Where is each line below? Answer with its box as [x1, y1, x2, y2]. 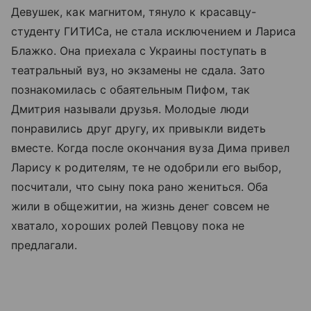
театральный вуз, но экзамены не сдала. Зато [11, 63, 266, 77]
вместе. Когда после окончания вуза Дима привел [11, 141, 290, 155]
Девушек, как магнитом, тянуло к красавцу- [11, 5, 256, 19]
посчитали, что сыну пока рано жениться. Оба [11, 180, 269, 194]
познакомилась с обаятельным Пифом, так [11, 83, 250, 96]
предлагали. [11, 238, 81, 252]
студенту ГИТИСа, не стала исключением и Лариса [11, 24, 296, 38]
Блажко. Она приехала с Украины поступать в [11, 44, 267, 58]
